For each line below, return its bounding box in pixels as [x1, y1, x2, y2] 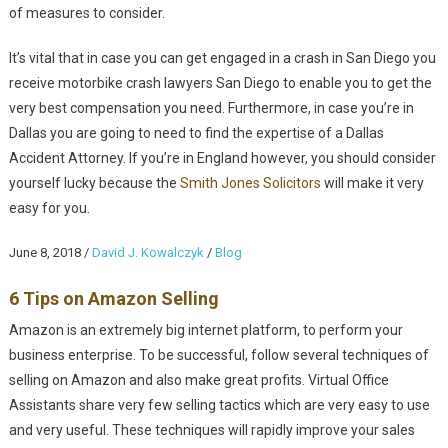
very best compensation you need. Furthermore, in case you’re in [8, 100, 414, 117]
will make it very [320, 175, 424, 192]
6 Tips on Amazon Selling [8, 288, 219, 310]
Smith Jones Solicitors [179, 175, 321, 192]
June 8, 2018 [8, 245, 81, 261]
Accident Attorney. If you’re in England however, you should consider [8, 150, 436, 167]
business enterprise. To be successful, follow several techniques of [8, 347, 429, 364]
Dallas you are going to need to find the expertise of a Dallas [8, 125, 384, 142]
